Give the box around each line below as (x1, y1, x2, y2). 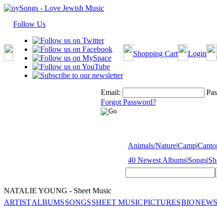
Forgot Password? (101, 98, 156, 106)
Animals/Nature (128, 141, 176, 150)
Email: (101, 88, 121, 96)
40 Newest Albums (128, 156, 186, 164)
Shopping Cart (133, 49, 178, 58)
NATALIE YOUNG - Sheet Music (4, 186, 111, 195)
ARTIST (4, 198, 31, 206)
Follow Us (13, 20, 46, 28)
